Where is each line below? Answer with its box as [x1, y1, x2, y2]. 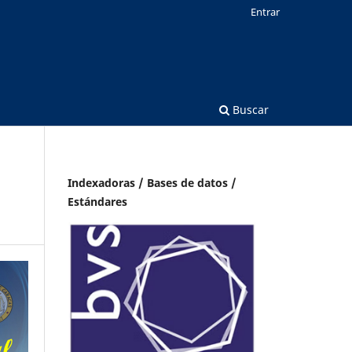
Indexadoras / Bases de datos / [68, 174, 236, 190]
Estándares [68, 193, 127, 209]
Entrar [251, 4, 280, 19]
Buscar [229, 101, 269, 117]
